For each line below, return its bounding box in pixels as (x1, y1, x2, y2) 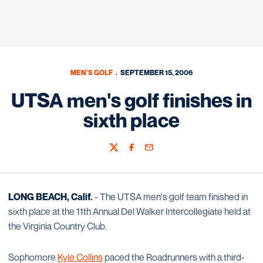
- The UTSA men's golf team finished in (93, 191, 248, 203)
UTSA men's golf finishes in (11, 88, 252, 112)
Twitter (109, 147, 134, 158)
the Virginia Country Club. (8, 220, 107, 232)
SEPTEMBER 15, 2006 (120, 68, 193, 77)
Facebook (126, 147, 161, 158)
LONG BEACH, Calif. (8, 191, 93, 203)
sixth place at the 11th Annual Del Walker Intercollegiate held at (8, 205, 251, 217)
